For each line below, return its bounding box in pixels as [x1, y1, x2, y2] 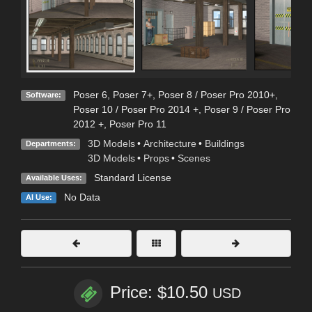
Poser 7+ [112, 89, 153, 101]
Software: [25, 91, 61, 100]
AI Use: [25, 193, 52, 202]
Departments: [25, 139, 76, 148]
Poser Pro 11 [109, 118, 166, 130]
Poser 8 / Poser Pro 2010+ [157, 89, 275, 101]
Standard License [93, 172, 171, 184]
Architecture [143, 138, 196, 150]
